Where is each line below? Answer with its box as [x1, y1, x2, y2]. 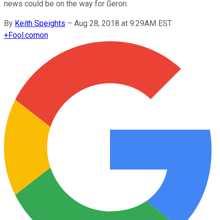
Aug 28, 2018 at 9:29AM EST [74, 18, 172, 28]
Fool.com [8, 30, 40, 40]
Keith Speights [15, 18, 65, 28]
